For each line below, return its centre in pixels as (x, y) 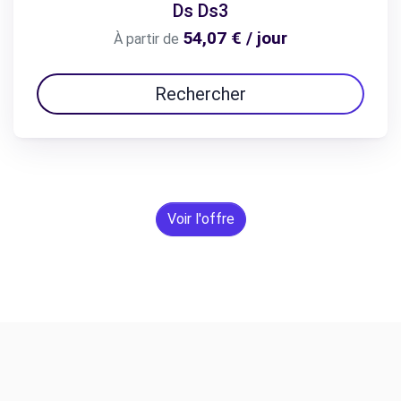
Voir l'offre (200, 219)
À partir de (146, 39)
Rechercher (200, 94)
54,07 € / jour (235, 38)
